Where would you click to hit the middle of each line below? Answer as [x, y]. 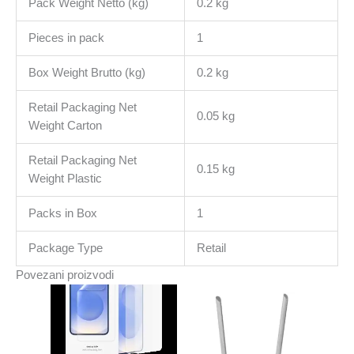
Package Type [65, 248]
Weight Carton [65, 125]
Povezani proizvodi [65, 275]
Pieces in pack [66, 38]
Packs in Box [62, 213]
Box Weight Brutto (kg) [87, 72]
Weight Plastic [65, 178]
